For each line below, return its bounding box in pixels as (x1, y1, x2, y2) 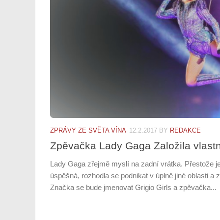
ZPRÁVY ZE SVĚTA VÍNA (50, 126, 126, 134)
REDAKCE (170, 126, 201, 134)
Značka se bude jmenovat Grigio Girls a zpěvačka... (50, 183, 217, 192)
